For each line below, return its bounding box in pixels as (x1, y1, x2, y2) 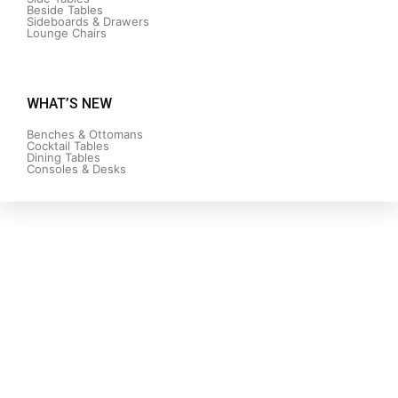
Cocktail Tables (27, 139, 109, 153)
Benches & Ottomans (27, 127, 143, 141)
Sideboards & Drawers (27, 14, 149, 28)
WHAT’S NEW (27, 95, 112, 112)
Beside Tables (27, 3, 103, 17)
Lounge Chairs (27, 26, 107, 40)
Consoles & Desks (27, 162, 126, 176)
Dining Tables (27, 150, 100, 164)
